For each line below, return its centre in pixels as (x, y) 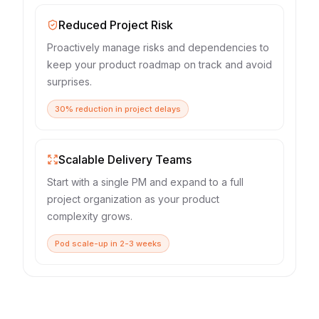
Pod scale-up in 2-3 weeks (108, 244)
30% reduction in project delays (118, 109)
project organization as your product (133, 199)
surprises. (69, 82)
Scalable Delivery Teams (125, 159)
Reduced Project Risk (116, 25)
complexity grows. (90, 216)
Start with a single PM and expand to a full (145, 182)
